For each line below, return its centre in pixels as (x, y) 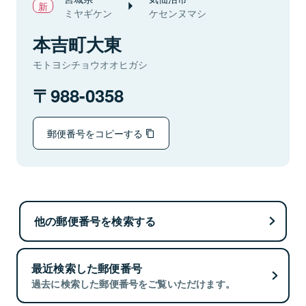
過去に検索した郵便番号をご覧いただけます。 (134, 284)
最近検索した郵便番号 (87, 268)
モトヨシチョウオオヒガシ (90, 64)
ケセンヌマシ (178, 13)
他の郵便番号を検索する (95, 221)
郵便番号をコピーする (96, 133)
